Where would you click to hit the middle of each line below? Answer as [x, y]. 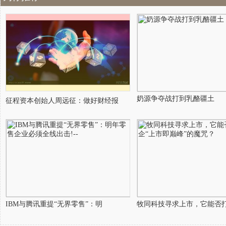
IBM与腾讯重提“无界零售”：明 [54, 204]
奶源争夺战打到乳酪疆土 [176, 99]
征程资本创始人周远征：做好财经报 [62, 101]
